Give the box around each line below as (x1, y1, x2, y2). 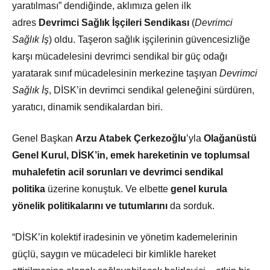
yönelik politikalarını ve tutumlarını (12, 201, 170, 212)
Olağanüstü (204, 133, 257, 144)
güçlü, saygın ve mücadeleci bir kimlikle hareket (12, 249, 216, 260)
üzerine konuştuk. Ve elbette (45, 184, 171, 195)
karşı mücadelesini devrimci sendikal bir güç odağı (12, 51, 227, 62)
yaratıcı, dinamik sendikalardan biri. (12, 102, 163, 113)
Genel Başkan (12, 133, 75, 144)
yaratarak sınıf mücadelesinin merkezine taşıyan (12, 68, 219, 79)
